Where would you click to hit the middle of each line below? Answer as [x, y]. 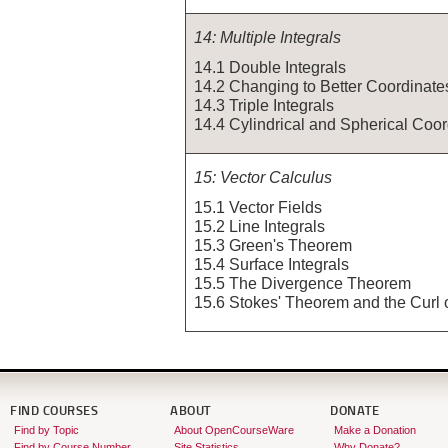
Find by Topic [46, 430]
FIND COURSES [54, 411]
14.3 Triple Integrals [264, 104]
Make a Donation [374, 430]
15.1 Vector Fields [258, 206]
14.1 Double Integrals [270, 66]
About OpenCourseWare [233, 430]
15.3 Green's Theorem [273, 244]
